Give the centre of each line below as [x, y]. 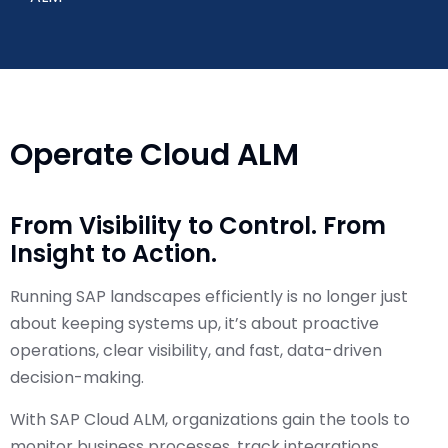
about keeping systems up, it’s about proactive [194, 323]
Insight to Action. [113, 253]
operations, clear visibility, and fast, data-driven [196, 350]
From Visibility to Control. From [198, 225]
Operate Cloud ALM [154, 155]
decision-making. [77, 377]
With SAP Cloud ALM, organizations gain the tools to [210, 419]
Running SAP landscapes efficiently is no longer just [209, 296]
